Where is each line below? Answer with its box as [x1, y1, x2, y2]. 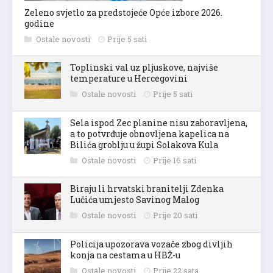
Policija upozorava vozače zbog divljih [70, 238, 233, 250]
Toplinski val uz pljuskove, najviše [70, 61, 218, 73]
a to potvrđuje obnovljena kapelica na [70, 127, 229, 140]
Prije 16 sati [153, 154, 196, 166]
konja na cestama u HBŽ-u [70, 249, 180, 261]
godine [24, 17, 54, 29]
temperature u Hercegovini [70, 72, 188, 84]
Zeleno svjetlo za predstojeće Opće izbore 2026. [24, 6, 222, 18]
